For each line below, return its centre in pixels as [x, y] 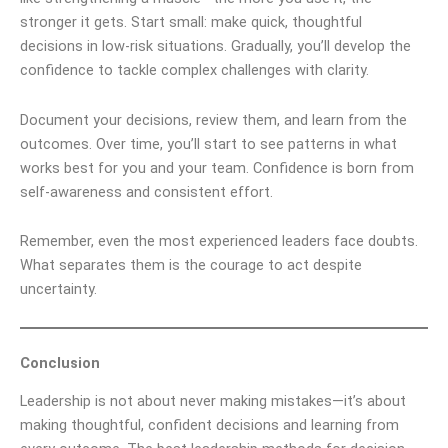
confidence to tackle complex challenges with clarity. [194, 70]
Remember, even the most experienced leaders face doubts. [219, 241]
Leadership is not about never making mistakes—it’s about [213, 401]
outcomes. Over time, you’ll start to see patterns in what [208, 143]
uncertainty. [58, 289]
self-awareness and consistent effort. [146, 191]
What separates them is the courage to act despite [191, 265]
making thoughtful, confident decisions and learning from [209, 425]
